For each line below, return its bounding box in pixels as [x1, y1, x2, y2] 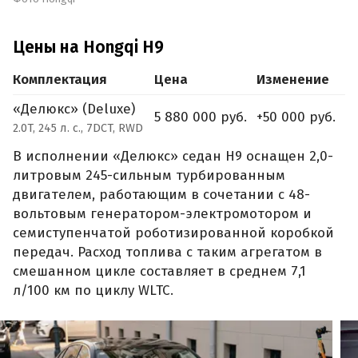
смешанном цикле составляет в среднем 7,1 [13, 262, 306, 280]
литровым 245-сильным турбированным [13, 166, 285, 184]
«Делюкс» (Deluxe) [13, 101, 139, 118]
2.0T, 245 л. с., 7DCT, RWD [13, 121, 143, 136]
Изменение [257, 71, 329, 89]
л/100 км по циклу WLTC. [13, 281, 173, 299]
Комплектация [13, 71, 107, 89]
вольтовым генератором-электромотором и [13, 205, 312, 222]
